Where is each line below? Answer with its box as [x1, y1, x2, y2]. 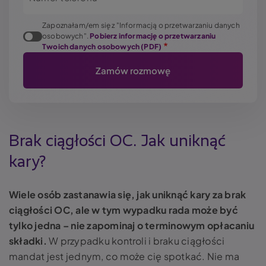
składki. [9, 235, 47, 248]
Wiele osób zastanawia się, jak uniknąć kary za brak [9, 188, 246, 201]
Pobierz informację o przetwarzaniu [90, 31, 216, 41]
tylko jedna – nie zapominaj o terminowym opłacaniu [9, 219, 254, 232]
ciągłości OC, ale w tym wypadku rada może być [9, 204, 238, 217]
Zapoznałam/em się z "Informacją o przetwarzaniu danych [42, 21, 240, 30]
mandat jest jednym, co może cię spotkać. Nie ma [9, 250, 240, 263]
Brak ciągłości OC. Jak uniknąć [9, 133, 226, 150]
